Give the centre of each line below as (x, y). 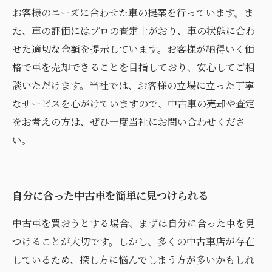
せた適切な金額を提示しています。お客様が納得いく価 (133, 49)
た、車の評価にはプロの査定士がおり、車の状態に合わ (134, 31)
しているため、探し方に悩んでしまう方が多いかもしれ (133, 260)
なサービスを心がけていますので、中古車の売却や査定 (134, 104)
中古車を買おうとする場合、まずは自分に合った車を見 (134, 223)
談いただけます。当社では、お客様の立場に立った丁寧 (133, 85)
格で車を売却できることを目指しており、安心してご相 (134, 67)
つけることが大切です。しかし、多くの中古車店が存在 (133, 241)
